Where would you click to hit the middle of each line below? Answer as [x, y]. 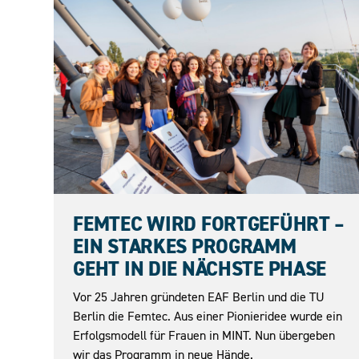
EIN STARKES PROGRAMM [185, 247]
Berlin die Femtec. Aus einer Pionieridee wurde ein [208, 316]
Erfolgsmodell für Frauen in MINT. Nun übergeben [204, 335]
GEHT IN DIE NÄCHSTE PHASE [200, 270]
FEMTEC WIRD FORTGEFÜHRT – [209, 225]
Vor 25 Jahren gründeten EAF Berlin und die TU [199, 297]
